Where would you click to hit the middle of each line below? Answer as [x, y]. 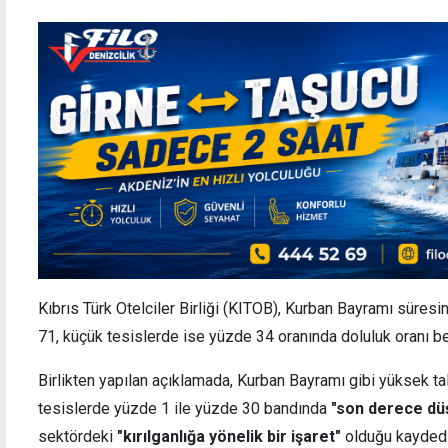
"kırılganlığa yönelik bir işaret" [231, 436]
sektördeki [77, 436]
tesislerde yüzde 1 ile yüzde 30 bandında [184, 408]
